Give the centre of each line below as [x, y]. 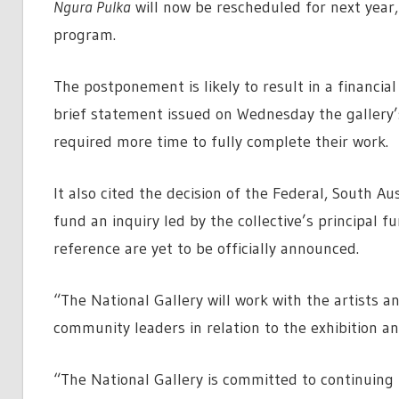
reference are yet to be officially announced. [206, 248]
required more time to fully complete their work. [220, 141]
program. [84, 34]
